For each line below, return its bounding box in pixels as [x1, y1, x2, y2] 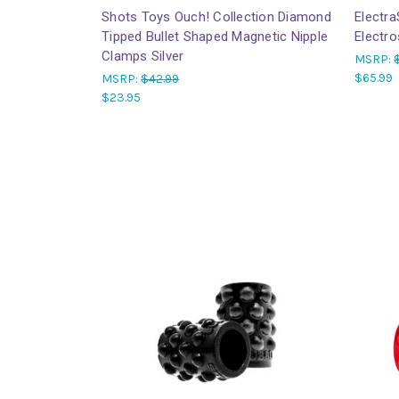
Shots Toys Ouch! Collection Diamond [102, 8, 331, 25]
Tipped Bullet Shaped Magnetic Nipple [102, 28, 328, 45]
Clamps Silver [102, 47, 184, 64]
